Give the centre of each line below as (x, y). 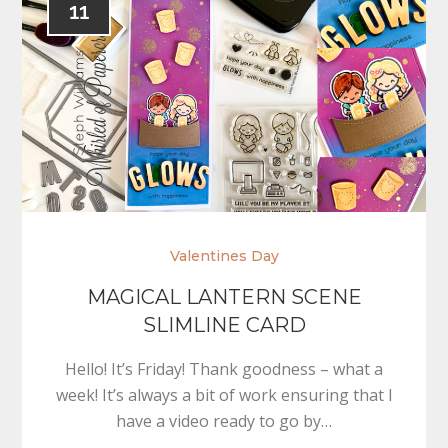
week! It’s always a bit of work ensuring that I (224, 394)
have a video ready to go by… (224, 420)
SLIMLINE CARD (224, 324)
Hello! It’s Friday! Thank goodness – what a (224, 368)
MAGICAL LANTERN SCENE (224, 296)
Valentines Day (224, 255)
